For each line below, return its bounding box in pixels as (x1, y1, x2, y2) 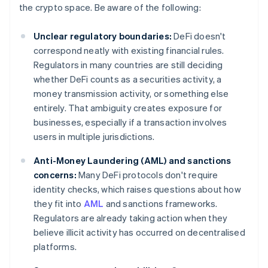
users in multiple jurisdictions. (33, 130, 155, 143)
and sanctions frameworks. (103, 197, 218, 210)
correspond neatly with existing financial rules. (33, 44, 224, 57)
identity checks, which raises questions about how (33, 183, 241, 196)
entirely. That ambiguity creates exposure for (33, 102, 223, 114)
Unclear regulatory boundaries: (33, 30, 172, 42)
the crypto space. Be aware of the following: (19, 1, 201, 14)
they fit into (33, 197, 84, 210)
